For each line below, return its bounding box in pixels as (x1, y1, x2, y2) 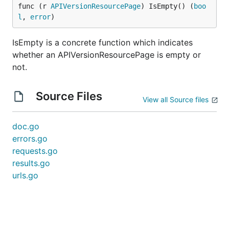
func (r (18, 2, 51, 10)
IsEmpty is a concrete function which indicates (12, 37, 193, 48)
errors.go (12, 133, 48, 144)
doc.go (12, 121, 39, 131)
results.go (12, 158, 50, 168)
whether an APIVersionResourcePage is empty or (12, 50, 201, 60)
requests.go (12, 146, 58, 156)
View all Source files (143, 95, 209, 104)
